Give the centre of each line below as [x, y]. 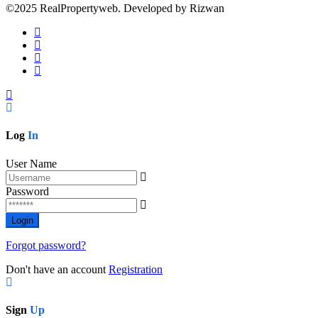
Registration [136, 269]
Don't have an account [57, 269]
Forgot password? [46, 245]
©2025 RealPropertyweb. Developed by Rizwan [115, 9]
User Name [31, 163]
